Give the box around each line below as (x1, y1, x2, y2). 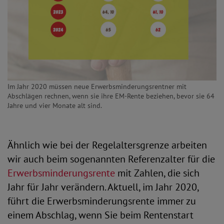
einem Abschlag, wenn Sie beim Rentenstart (7, 208, 193, 221)
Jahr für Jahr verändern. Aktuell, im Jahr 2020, (7, 180, 198, 193)
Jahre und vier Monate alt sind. (7, 101, 102, 110)
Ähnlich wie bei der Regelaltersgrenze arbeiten (7, 138, 207, 151)
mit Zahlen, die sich (115, 166, 199, 179)
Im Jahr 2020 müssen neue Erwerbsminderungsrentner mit (7, 82, 186, 91)
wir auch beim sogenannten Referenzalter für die (7, 152, 215, 165)
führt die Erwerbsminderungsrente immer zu (7, 194, 196, 207)
